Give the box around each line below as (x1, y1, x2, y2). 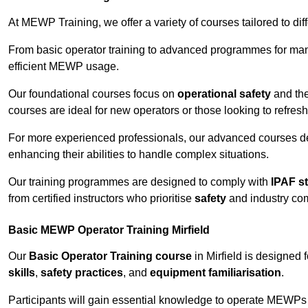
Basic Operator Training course (29, 250, 192, 263)
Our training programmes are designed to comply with (8, 176, 271, 188)
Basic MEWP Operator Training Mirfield (8, 224, 210, 236)
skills (8, 267, 35, 279)
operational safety (177, 88, 271, 100)
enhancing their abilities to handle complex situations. (8, 148, 269, 161)
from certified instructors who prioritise (8, 192, 195, 205)
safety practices (41, 267, 123, 279)
